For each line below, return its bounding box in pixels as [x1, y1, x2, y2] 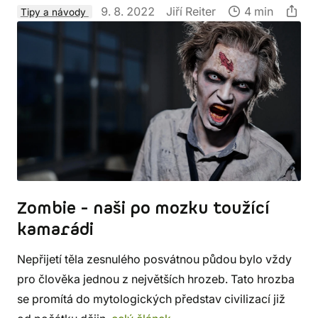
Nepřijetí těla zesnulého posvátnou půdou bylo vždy [17, 251, 292, 266]
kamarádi [17, 218, 94, 241]
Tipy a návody [20, 6, 89, 18]
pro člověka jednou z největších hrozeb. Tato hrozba [17, 271, 295, 286]
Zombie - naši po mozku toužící [17, 197, 270, 220]
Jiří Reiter [165, 4, 216, 18]
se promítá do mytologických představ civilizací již [17, 291, 285, 306]
